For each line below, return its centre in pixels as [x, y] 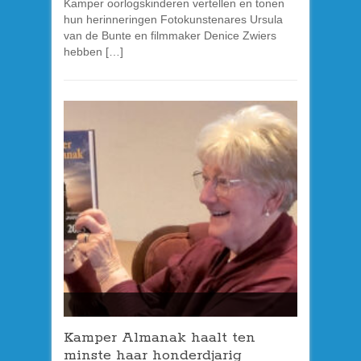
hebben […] [93, 52]
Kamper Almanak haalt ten [160, 337]
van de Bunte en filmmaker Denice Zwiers [170, 36]
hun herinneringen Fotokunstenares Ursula [173, 20]
